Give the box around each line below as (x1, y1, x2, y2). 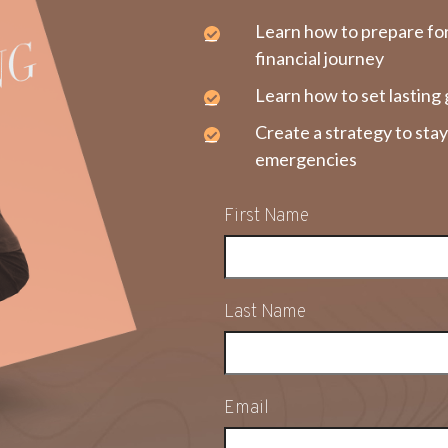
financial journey (255, 46, 384, 69)
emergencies (255, 147, 357, 170)
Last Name (224, 300, 306, 324)
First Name (224, 204, 309, 228)
